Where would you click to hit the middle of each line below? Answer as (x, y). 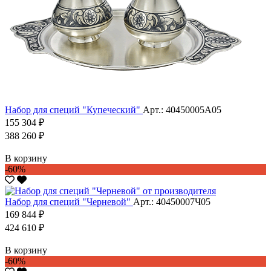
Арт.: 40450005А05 (182, 109)
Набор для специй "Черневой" (69, 201)
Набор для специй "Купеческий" (74, 109)
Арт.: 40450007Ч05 (172, 201)
